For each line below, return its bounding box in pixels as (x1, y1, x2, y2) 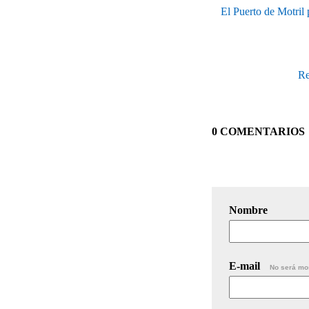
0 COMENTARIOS (212, 125, 305, 137)
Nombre (229, 203, 268, 216)
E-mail (229, 259, 263, 272)
